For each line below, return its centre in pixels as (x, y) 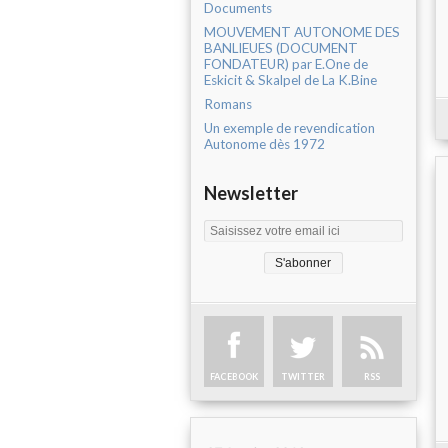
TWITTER (303, 377)
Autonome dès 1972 (264, 144)
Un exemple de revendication (289, 128)
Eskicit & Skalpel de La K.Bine (290, 80)
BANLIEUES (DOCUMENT (281, 48)
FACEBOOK (234, 377)
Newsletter (251, 193)
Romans (228, 104)
